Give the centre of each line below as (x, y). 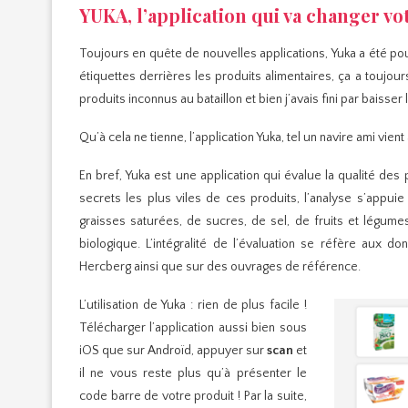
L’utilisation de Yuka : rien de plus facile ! (193, 305)
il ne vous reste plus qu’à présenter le (193, 373)
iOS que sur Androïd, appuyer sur (173, 350)
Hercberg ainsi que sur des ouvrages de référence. (221, 266)
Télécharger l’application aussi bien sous (193, 327)
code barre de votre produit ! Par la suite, (193, 396)
